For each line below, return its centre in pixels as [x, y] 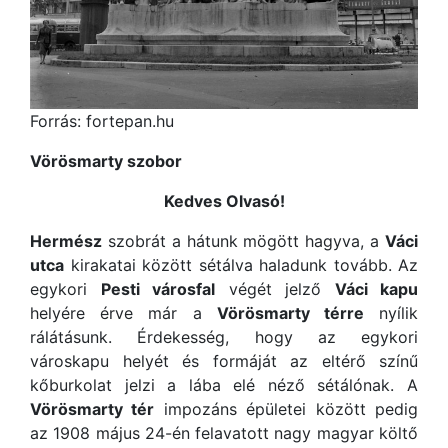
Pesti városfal [157, 289]
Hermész [66, 241]
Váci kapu [376, 289]
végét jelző [275, 289]
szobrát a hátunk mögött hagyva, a [243, 241]
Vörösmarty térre [290, 313]
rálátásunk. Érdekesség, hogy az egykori [224, 337]
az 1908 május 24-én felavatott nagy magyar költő [224, 433]
